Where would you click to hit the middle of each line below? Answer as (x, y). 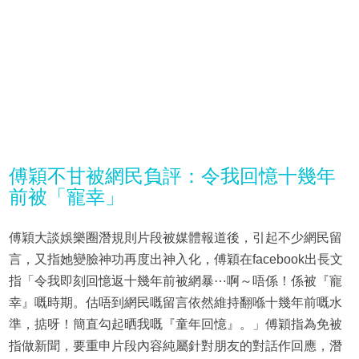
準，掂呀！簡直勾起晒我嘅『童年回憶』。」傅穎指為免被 (175, 324)
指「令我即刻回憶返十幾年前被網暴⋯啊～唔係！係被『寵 (175, 280)
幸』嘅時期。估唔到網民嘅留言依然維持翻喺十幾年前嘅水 (175, 302)
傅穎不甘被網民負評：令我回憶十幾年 (172, 175)
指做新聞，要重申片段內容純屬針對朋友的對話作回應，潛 (175, 345)
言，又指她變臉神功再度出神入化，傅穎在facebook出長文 (175, 259)
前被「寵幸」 (66, 196)
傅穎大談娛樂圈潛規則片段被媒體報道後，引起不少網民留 (175, 237)
